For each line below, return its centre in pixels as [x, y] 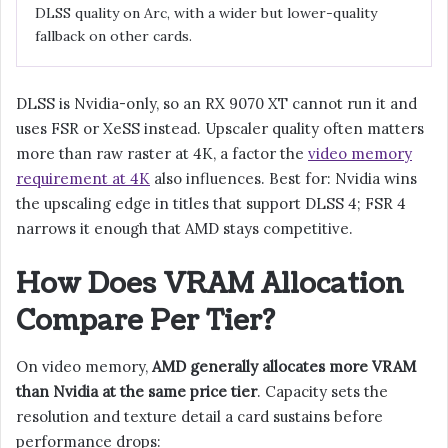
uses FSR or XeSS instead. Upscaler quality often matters [220, 129]
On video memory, [84, 366]
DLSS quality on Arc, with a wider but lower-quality [206, 13]
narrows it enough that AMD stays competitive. [184, 229]
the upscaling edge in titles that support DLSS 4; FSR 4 [211, 204]
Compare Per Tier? [145, 321]
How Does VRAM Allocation [210, 284]
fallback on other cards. [113, 36]
